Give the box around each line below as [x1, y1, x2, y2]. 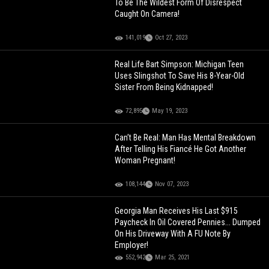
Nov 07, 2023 [155, 180, 189, 189]
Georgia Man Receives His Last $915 [115, 206, 238, 216]
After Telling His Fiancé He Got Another [115, 144, 247, 154]
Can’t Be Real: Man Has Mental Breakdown [115, 133, 256, 143]
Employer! [115, 240, 149, 250]
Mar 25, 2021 [155, 253, 190, 262]
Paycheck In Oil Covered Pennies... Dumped [115, 217, 261, 228]
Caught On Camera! [115, 9, 180, 19]
